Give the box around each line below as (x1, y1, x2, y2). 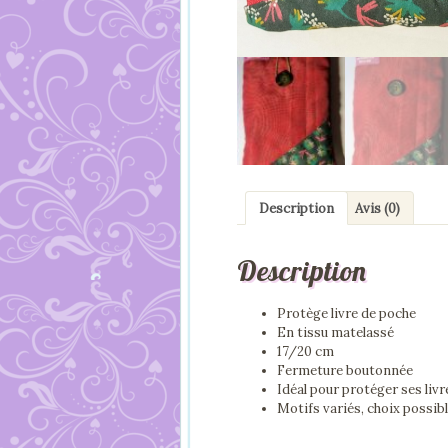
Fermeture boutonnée (277, 361, 413, 379)
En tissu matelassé (277, 323, 394, 341)
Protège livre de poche (277, 304, 416, 322)
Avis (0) (355, 199, 400, 217)
